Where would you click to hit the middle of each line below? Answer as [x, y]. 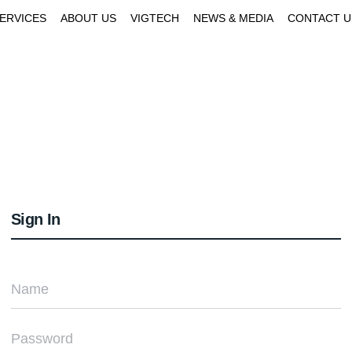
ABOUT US [88, 18]
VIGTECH [155, 18]
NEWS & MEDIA [233, 18]
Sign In [36, 219]
